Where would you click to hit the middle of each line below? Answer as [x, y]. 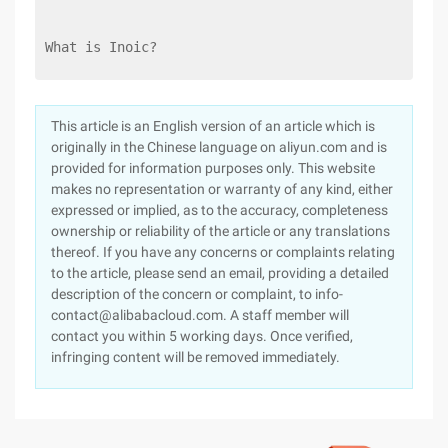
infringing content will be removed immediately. [195, 357]
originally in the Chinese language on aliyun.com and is [219, 147]
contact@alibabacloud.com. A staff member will [200, 315]
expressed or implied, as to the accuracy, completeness [219, 210]
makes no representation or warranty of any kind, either [222, 189]
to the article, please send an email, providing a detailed [220, 273]
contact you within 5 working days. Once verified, [202, 336]
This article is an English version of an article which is [213, 126]
